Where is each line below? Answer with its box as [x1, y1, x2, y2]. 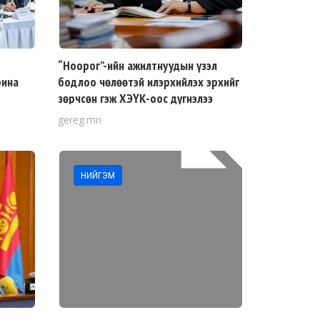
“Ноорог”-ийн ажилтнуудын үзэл [58, 57, 217, 74]
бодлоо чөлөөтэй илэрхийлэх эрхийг [58, 74, 239, 90]
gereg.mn [58, 113, 101, 126]
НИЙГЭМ [81, 170, 115, 181]
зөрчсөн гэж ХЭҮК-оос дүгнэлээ [58, 90, 213, 106]
